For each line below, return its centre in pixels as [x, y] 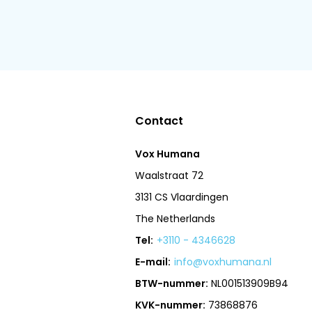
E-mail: [153, 262]
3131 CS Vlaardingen [182, 197]
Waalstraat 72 [170, 175]
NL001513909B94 [249, 283]
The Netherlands [175, 219]
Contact [159, 121]
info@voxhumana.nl [223, 262]
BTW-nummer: [172, 283]
